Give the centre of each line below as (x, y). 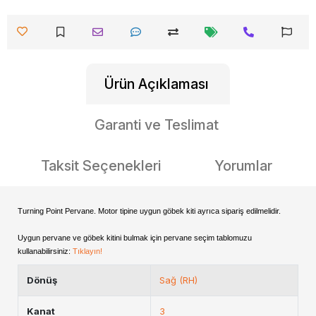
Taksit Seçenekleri (101, 166)
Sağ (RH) (178, 280)
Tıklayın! (87, 251)
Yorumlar (243, 166)
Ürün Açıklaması (157, 84)
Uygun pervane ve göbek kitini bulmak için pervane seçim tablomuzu (135, 238)
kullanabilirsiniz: (45, 251)
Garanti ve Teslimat (157, 125)
